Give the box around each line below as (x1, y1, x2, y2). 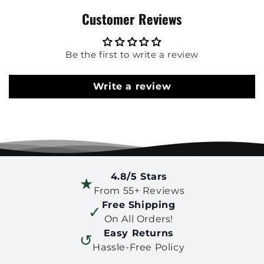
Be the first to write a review (65, 49, 199, 61)
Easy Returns (103, 227, 174, 239)
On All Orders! (104, 213, 173, 225)
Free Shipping (101, 199, 176, 211)
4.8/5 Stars (110, 171, 168, 183)
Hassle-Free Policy (93, 242, 185, 253)
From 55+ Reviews (93, 185, 185, 197)
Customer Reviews (82, 9, 182, 29)
